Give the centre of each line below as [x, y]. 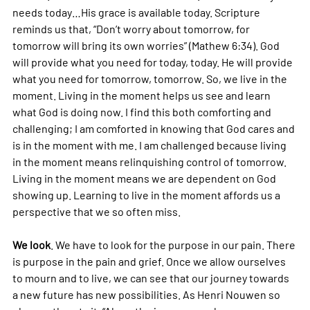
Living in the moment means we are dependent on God [145, 179]
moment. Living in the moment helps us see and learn [143, 95]
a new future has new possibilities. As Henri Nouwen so [147, 295]
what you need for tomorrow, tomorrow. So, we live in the [151, 79]
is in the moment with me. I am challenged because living [151, 145]
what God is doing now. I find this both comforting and [143, 112]
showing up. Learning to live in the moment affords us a [147, 195]
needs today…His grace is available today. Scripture [137, 12]
